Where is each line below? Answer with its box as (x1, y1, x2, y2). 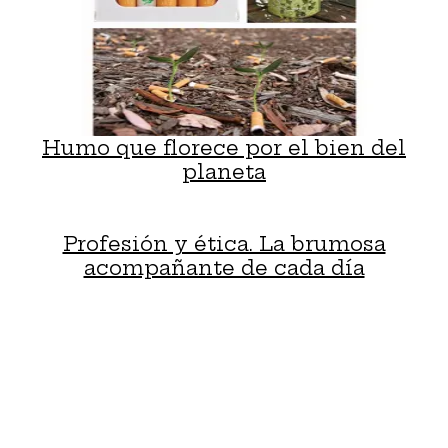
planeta (182, 158, 266, 184)
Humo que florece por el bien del (42, 134, 406, 160)
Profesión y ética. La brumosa (62, 230, 386, 256)
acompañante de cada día (83, 254, 365, 280)
